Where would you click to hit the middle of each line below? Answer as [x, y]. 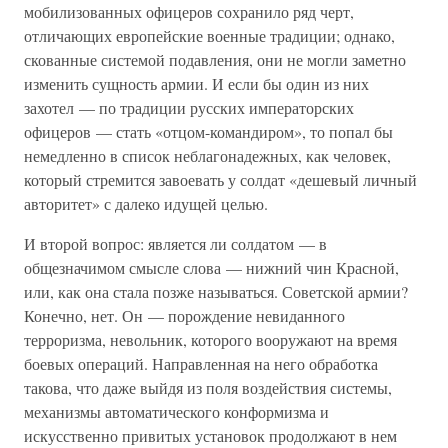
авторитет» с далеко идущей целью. [146, 203]
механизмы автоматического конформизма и [176, 411]
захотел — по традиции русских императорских [189, 107]
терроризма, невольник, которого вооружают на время [210, 339]
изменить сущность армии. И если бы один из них [196, 83]
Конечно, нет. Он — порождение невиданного [184, 315]
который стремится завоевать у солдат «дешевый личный [220, 179]
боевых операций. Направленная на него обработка [201, 363]
